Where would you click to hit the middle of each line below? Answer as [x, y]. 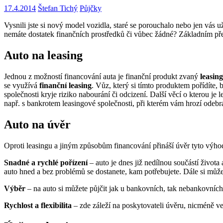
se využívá [22, 86]
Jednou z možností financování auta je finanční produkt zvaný [102, 77]
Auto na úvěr [37, 125]
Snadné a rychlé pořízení [46, 163]
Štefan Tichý [58, 8]
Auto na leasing [43, 56]
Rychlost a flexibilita [38, 206]
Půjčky [91, 8]
